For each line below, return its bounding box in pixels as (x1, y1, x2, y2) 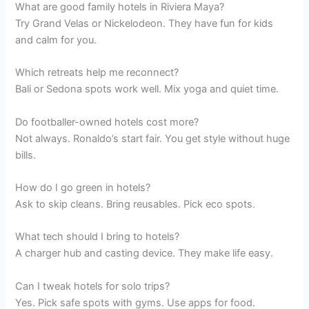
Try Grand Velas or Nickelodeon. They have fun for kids (15, 17, 274, 30)
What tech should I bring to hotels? (15, 230, 180, 243)
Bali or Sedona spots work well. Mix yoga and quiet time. (15, 83, 279, 96)
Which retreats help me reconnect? (15, 66, 179, 79)
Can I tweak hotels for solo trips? (15, 279, 170, 292)
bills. (15, 148, 37, 161)
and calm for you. (15, 33, 97, 46)
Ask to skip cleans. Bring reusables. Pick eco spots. (15, 197, 256, 210)
